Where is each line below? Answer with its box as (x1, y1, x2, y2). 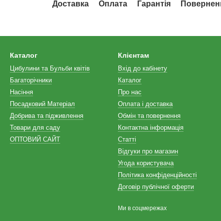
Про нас (118, 88, 142, 96)
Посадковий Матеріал (10, 100, 75, 108)
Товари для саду (10, 124, 60, 131)
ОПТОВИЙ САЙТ (10, 136, 60, 143)
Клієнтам (118, 51, 149, 59)
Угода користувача (118, 159, 174, 167)
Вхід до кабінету (118, 65, 167, 72)
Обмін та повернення (118, 112, 181, 119)
